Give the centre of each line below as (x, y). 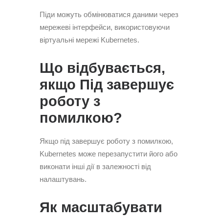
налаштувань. (63, 179)
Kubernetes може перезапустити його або (109, 154)
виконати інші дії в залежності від (95, 166)
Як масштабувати (101, 207)
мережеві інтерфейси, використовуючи (105, 27)
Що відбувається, (102, 68)
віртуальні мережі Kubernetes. (89, 40)
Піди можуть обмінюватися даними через (109, 14)
